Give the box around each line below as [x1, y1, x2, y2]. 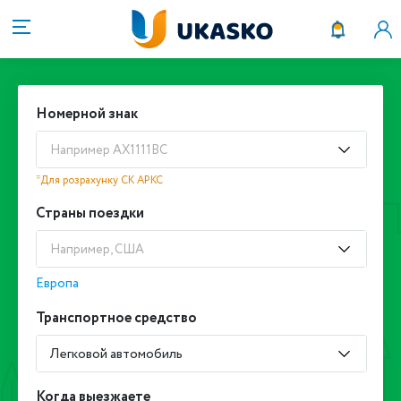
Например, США [50, 241, 144, 259]
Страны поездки [36, 203, 144, 224]
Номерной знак [36, 104, 138, 124]
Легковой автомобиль [50, 345, 183, 364]
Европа [36, 274, 79, 294]
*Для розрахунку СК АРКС [36, 173, 163, 188]
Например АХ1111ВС [50, 141, 167, 159]
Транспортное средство [36, 308, 197, 328]
